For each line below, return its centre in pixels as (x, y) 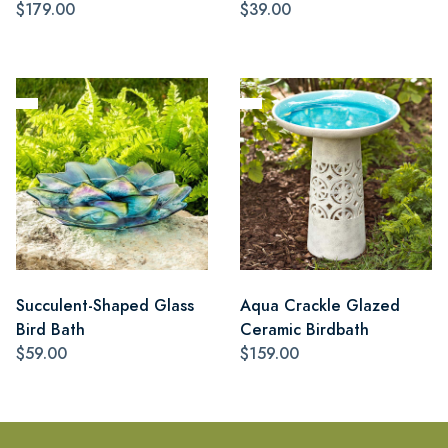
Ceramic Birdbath (304, 329)
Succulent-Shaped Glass (105, 305)
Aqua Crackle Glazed (320, 305)
